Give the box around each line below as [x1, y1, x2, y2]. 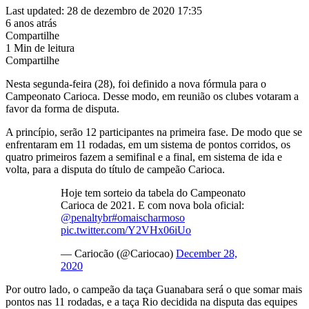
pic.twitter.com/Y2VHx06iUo [61, 223, 191, 236]
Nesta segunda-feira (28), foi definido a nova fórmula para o [6, 77, 266, 90]
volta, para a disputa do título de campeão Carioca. [6, 163, 225, 175]
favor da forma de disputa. [6, 102, 119, 114]
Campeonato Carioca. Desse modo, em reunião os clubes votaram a [6, 90, 299, 102]
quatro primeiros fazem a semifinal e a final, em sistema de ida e [6, 150, 282, 163]
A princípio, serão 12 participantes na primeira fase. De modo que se [6, 126, 302, 138]
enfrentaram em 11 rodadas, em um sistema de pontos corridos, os [6, 138, 290, 150]
